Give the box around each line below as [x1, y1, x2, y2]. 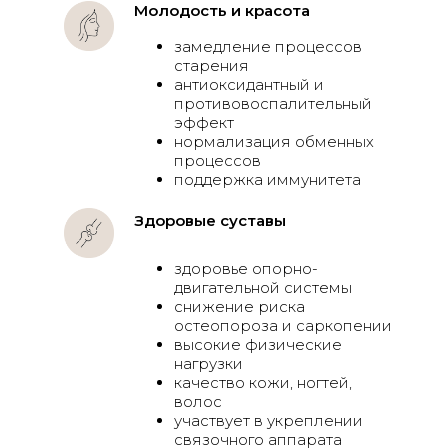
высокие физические [174, 335, 342, 354]
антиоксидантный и [174, 75, 324, 94]
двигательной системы [174, 278, 352, 297]
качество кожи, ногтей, [174, 373, 352, 392]
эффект [174, 113, 234, 132]
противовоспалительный [174, 94, 372, 113]
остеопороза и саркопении [174, 316, 392, 335]
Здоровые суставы [134, 211, 286, 230]
